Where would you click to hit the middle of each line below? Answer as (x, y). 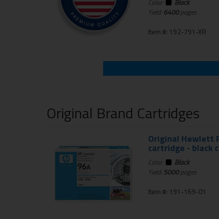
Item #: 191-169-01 (177, 192)
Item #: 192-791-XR (177, 32)
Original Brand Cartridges (123, 113)
